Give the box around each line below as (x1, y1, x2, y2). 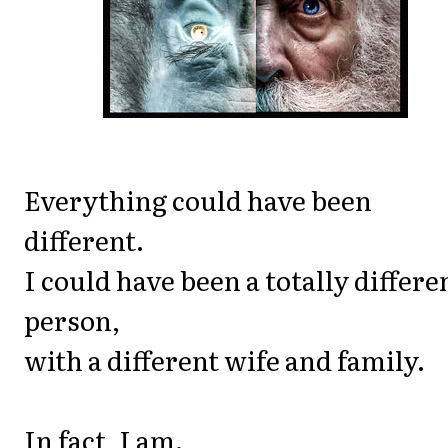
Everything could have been (24, 180, 372, 220)
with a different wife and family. (24, 340, 425, 380)
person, (24, 300, 120, 340)
